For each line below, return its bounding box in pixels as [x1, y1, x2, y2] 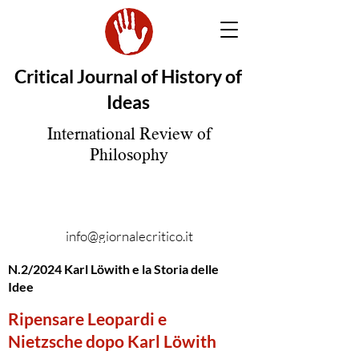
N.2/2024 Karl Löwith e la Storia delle [8, 261, 219, 276]
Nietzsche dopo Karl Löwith [8, 331, 216, 351]
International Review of [47, 124, 211, 143]
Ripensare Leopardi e [8, 309, 167, 329]
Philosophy [90, 145, 168, 163]
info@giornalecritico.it [65, 228, 193, 244]
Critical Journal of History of [14, 65, 242, 87]
